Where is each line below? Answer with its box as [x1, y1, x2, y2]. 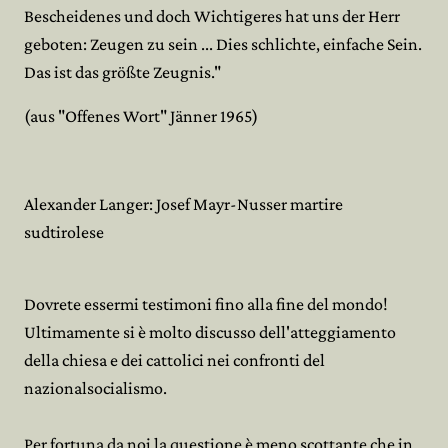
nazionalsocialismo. [24, 378, 167, 398]
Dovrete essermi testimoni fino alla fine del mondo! [24, 294, 388, 314]
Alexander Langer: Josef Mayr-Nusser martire [24, 194, 343, 214]
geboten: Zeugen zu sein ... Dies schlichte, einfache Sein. [24, 34, 422, 54]
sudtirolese [24, 222, 104, 242]
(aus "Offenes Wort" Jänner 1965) [24, 106, 258, 126]
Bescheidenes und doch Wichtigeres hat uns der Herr [24, 6, 400, 26]
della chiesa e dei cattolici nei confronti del [24, 350, 325, 370]
